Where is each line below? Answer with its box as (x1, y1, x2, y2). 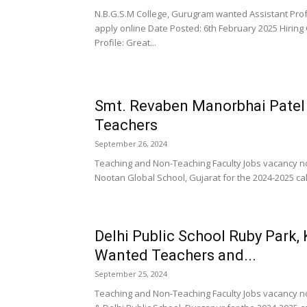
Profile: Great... (95, 36, 156, 49)
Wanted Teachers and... (95, 247, 256, 264)
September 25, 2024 (95, 269, 167, 279)
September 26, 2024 (95, 138, 167, 149)
